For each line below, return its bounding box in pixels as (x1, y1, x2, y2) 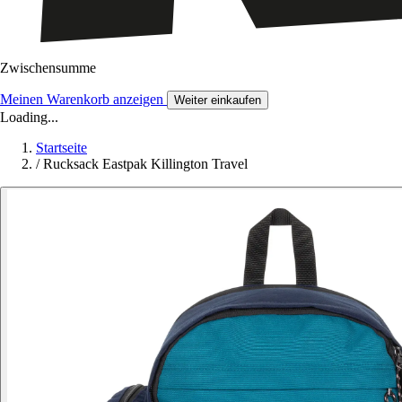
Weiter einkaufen (174, 93, 261, 108)
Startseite (36, 140, 87, 156)
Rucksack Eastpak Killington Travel (43, 156, 248, 172)
